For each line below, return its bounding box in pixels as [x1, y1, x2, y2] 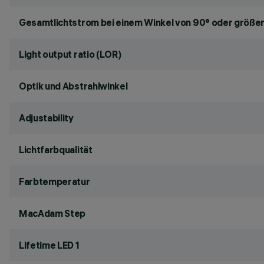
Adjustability [19, 112, 74, 124]
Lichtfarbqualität [19, 144, 93, 156]
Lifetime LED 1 [19, 239, 80, 251]
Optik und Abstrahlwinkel [19, 80, 128, 92]
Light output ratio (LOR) [19, 48, 121, 60]
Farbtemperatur [19, 176, 90, 187]
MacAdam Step [19, 207, 86, 219]
